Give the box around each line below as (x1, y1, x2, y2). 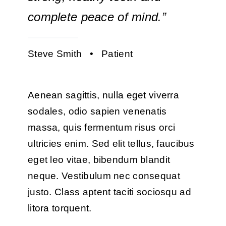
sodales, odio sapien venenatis (27, 105, 167, 117)
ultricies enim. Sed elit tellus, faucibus (27, 138, 195, 149)
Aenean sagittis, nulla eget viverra (27, 89, 179, 100)
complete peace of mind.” (27, 10, 166, 24)
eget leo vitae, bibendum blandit (27, 154, 171, 165)
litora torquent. (27, 202, 92, 213)
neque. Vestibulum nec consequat (27, 170, 180, 181)
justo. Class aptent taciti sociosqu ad (27, 186, 191, 197)
